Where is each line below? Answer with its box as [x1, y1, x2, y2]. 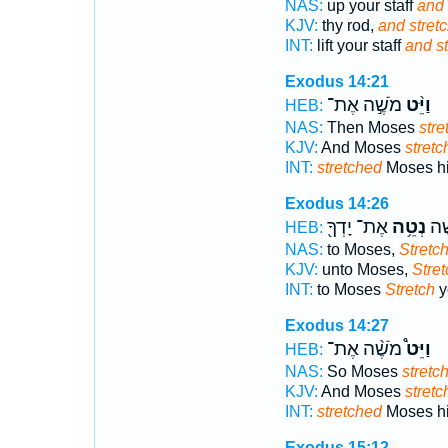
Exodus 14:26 [284, 195, 389, 212]
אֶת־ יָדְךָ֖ [326, 216, 388, 238]
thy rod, [317, 17, 378, 34]
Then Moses [322, 119, 419, 136]
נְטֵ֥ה [387, 216, 426, 238]
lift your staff [312, 37, 405, 54]
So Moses [322, 363, 402, 380]
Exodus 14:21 [284, 73, 389, 90]
